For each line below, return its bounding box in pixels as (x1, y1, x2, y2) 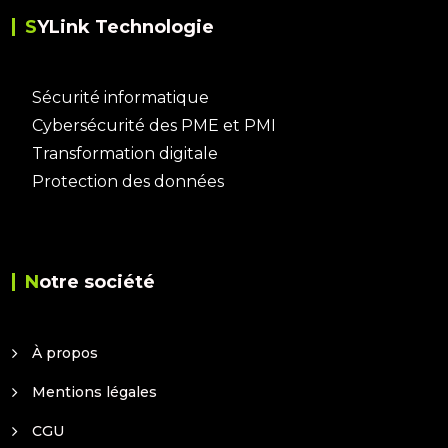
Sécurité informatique (32, 88, 209, 108)
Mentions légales (32, 383, 157, 402)
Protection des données (32, 172, 224, 192)
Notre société (39, 271, 155, 294)
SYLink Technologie (37, 16, 214, 39)
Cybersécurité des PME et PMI (32, 116, 276, 136)
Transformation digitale (32, 144, 218, 164)
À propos (32, 344, 98, 363)
